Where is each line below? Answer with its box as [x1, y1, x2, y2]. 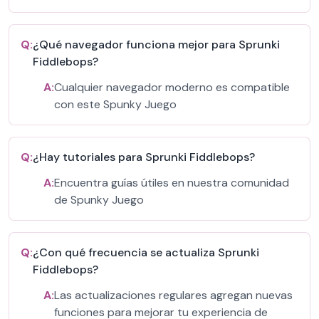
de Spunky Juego [54, 192, 144, 207]
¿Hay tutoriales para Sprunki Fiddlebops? [33, 150, 255, 164]
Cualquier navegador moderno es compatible [54, 80, 290, 95]
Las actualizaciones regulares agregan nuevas [54, 288, 293, 303]
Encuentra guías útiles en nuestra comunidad [54, 175, 289, 190]
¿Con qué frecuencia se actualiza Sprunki [33, 245, 259, 260]
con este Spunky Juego [54, 97, 177, 112]
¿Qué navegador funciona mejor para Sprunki [33, 37, 280, 52]
